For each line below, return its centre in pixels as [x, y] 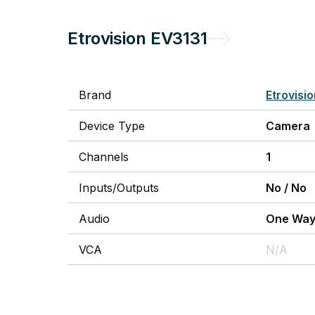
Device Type [112, 126]
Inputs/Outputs [119, 188]
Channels [104, 157]
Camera [288, 126]
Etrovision [107, 38]
